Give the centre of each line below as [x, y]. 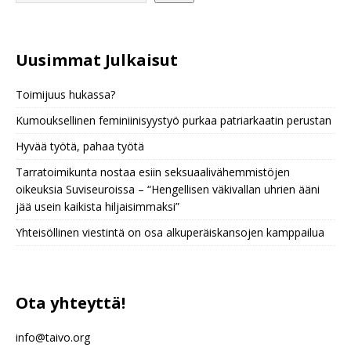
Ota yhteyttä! [71, 303]
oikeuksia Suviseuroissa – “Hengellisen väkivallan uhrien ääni [168, 190]
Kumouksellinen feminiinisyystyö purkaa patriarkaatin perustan [174, 121]
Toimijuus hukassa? [65, 95]
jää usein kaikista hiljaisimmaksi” [98, 207]
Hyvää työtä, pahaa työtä [80, 147]
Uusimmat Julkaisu [93, 60]
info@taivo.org [53, 338]
